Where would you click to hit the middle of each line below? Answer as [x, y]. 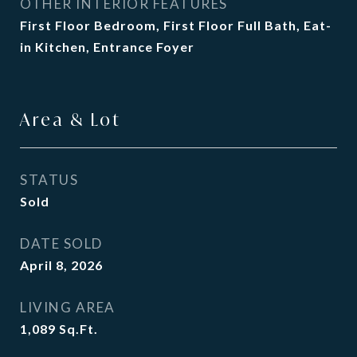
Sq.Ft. [78, 329]
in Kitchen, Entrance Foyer [107, 47]
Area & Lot [71, 120]
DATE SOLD [61, 243]
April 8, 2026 [61, 265]
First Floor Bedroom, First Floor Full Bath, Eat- [176, 25]
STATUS [49, 180]
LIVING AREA [68, 307]
